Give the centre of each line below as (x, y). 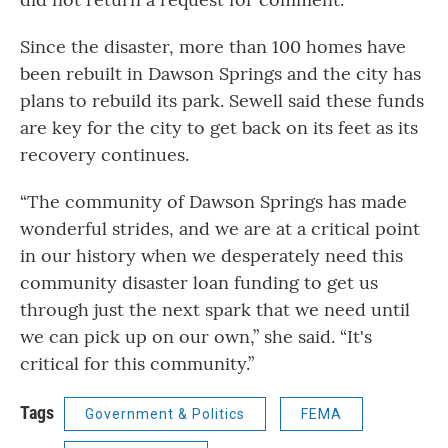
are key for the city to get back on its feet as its (219, 128)
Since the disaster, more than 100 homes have (213, 47)
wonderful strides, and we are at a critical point (220, 229)
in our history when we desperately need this (211, 256)
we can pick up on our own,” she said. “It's (196, 337)
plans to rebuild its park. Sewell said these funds (222, 101)
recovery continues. (104, 155)
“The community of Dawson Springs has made (213, 202)
